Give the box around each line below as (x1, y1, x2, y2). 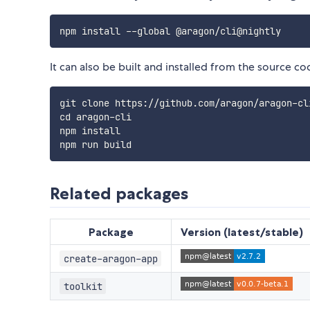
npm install (59, 125, 120, 138)
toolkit (63, 280, 102, 293)
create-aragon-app (63, 252, 158, 265)
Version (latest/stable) (181, 225, 303, 239)
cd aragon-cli (59, 111, 131, 124)
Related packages (50, 183, 188, 204)
